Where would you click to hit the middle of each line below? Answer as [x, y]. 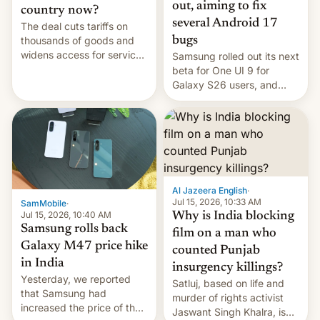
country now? [60, 11]
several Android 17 [225, 24]
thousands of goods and [77, 41]
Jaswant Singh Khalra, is [229, 312]
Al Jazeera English [210, 191]
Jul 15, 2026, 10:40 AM [66, 214]
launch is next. [206, 114]
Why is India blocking [233, 217]
